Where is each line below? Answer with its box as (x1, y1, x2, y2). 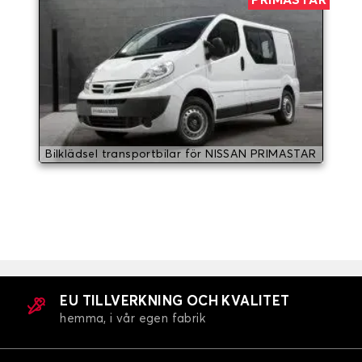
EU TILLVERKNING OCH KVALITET (60, 295, 290, 309)
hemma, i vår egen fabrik (60, 313, 205, 326)
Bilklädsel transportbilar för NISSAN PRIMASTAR (45, 149, 317, 161)
